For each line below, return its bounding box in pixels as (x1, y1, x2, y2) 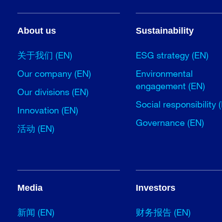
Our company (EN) (17, 67, 92, 79)
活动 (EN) (17, 122, 55, 134)
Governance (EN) (136, 116, 205, 128)
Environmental (136, 67, 193, 79)
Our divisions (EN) (17, 86, 89, 97)
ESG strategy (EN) (136, 49, 209, 60)
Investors (136, 182, 176, 193)
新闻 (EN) (17, 206, 55, 218)
